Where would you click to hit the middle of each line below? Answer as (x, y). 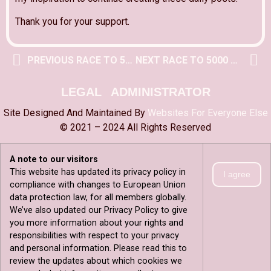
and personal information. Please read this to (98, 249)
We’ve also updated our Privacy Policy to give (99, 211)
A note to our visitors (54, 160)
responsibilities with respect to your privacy (94, 236)
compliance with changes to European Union (98, 185)
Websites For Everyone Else (207, 113)
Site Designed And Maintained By (75, 113)
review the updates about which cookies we (96, 261)
